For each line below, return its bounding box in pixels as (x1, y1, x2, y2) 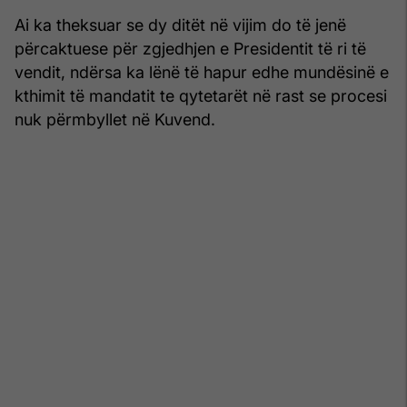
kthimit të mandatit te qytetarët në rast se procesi (15, 85, 387, 105)
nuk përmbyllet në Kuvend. (15, 109, 215, 129)
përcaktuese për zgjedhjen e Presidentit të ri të (15, 38, 366, 58)
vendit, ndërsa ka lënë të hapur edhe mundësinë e (15, 62, 389, 82)
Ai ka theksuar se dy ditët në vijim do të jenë (15, 15, 346, 35)
